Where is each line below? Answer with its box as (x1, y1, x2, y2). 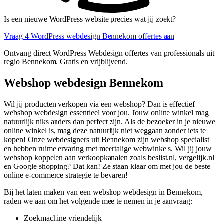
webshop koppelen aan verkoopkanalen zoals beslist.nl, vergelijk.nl (4, 153, 214, 162)
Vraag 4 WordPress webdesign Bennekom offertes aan (4, 32, 174, 41)
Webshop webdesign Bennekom (4, 76, 163, 90)
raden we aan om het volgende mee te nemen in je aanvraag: (4, 197, 192, 206)
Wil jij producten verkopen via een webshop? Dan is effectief (4, 100, 195, 109)
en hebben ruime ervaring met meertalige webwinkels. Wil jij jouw (4, 144, 212, 153)
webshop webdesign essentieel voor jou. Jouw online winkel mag (4, 109, 209, 117)
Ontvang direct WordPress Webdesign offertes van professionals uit (4, 49, 214, 57)
